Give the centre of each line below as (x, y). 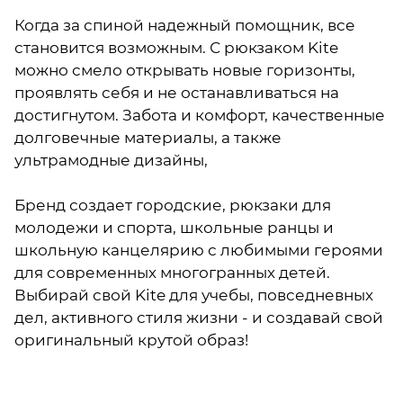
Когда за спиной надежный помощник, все (185, 25)
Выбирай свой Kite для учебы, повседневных (194, 295)
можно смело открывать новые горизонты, (185, 70)
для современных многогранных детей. (172, 272)
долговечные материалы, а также (148, 137)
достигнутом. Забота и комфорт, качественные (200, 115)
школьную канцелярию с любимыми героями (199, 250)
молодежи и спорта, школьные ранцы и (174, 227)
